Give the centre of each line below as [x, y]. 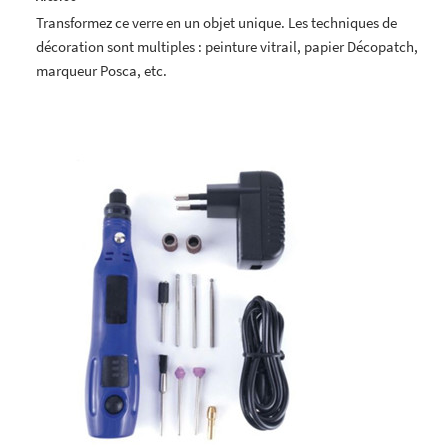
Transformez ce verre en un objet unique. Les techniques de [216, 22]
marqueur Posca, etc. [101, 70]
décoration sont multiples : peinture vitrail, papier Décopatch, [227, 46]
